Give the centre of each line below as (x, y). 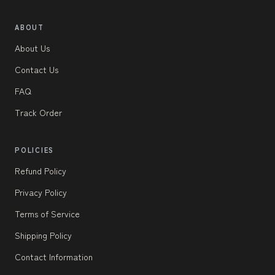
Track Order (38, 112)
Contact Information (54, 256)
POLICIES (35, 149)
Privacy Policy (41, 192)
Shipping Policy (43, 235)
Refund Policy (41, 170)
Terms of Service (47, 213)
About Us (32, 48)
